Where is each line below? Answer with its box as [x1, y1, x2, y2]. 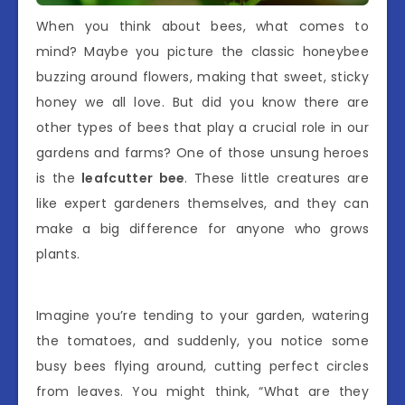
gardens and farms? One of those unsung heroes [36, 144, 369, 162]
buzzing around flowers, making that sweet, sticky [36, 68, 369, 86]
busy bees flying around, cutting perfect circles [36, 357, 369, 375]
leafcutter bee [81, 169, 185, 187]
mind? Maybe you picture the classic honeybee [36, 42, 369, 61]
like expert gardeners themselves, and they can [36, 194, 369, 212]
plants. [36, 245, 80, 263]
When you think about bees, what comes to [36, 17, 369, 35]
